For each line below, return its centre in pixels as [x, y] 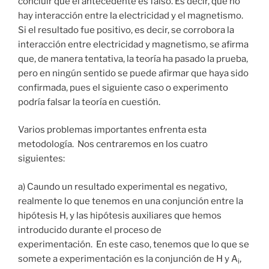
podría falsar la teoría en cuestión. [89, 102]
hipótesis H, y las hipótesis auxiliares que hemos [120, 215]
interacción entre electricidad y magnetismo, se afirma [133, 44]
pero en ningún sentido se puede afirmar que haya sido [133, 73]
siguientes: [41, 159]
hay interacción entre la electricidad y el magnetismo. [131, 15]
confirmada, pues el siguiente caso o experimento [123, 87]
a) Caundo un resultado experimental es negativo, [122, 186]
